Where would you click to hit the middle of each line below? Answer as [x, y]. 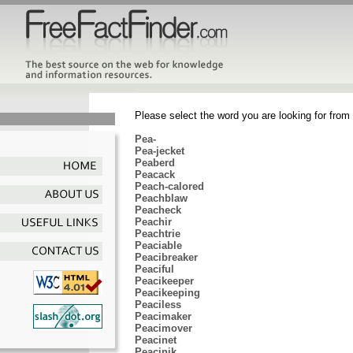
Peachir [153, 222]
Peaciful [154, 269]
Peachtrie [158, 234]
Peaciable [158, 245]
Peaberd [155, 163]
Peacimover [163, 328]
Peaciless [158, 305]
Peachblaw [161, 198]
